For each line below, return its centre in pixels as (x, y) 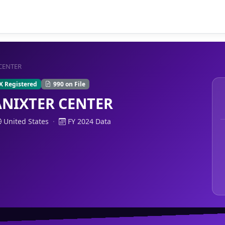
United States (26, 121)
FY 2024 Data (89, 121)
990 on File (69, 84)
